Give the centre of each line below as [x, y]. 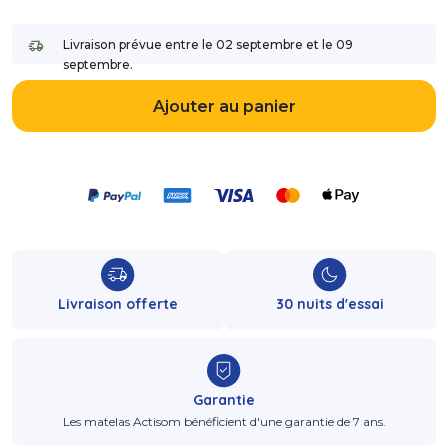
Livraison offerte [118, 303]
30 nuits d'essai [330, 303]
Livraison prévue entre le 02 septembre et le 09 [208, 44]
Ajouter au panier [224, 106]
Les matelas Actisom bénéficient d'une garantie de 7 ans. [224, 421]
